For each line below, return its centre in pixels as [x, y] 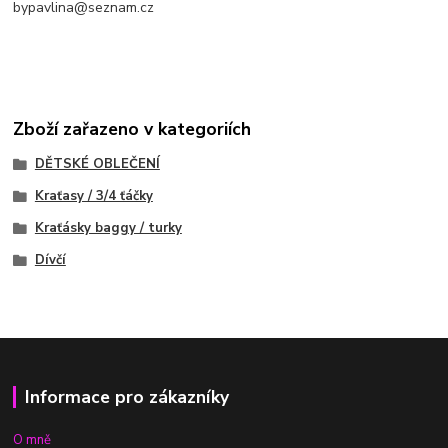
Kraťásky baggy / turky [108, 227]
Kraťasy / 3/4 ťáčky [93, 196]
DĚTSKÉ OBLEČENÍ [97, 164]
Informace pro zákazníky [126, 397]
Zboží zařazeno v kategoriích [132, 129]
